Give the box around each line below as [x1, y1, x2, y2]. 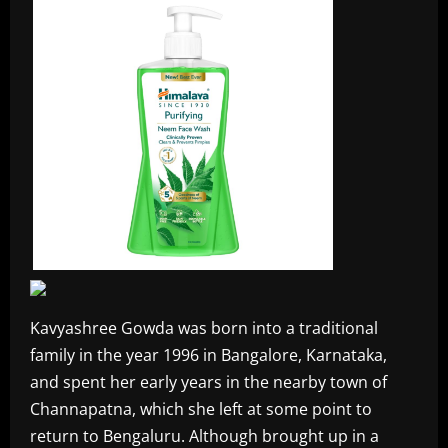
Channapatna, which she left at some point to [30, 398, 372, 420]
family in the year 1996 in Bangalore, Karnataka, [30, 344, 387, 366]
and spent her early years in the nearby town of [30, 371, 387, 393]
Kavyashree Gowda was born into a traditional [30, 317, 378, 339]
